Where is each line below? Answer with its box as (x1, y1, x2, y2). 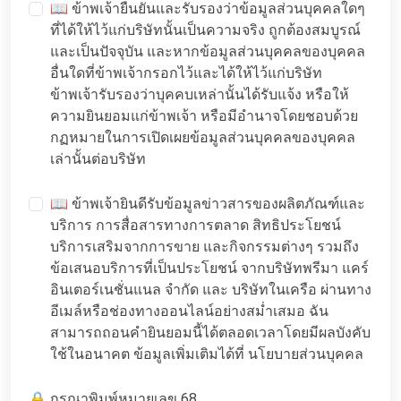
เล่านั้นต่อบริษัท (50, 150, 146, 168)
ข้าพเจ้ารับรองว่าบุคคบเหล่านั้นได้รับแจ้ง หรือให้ (50, 86, 349, 104)
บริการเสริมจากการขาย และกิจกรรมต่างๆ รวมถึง (50, 238, 359, 256)
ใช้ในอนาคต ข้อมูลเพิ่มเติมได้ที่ (50, 346, 248, 363)
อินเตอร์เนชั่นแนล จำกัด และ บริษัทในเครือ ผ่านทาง (50, 281, 371, 299)
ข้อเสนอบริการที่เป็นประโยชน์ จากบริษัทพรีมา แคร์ (50, 260, 369, 277)
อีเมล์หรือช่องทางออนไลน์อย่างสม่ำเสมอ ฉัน (50, 303, 328, 320)
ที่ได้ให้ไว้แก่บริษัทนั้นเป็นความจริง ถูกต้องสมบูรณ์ (50, 21, 361, 39)
